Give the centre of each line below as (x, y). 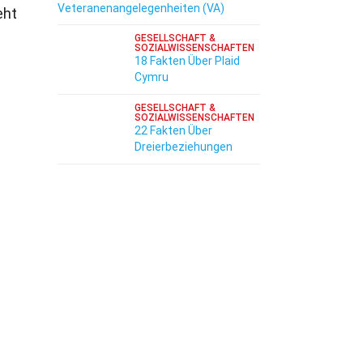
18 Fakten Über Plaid (187, 61)
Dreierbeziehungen (184, 147)
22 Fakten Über (173, 130)
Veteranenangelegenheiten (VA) (141, 8)
